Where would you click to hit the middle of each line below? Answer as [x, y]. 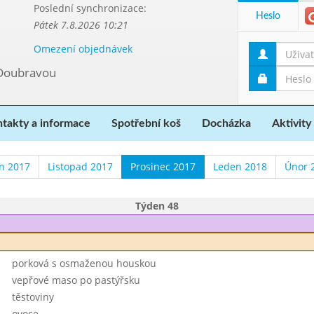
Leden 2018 [240, 166]
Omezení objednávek [83, 49]
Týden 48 [157, 206]
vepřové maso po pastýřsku [76, 280]
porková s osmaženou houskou [84, 263]
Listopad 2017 [80, 166]
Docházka [226, 123]
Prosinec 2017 [163, 166]
